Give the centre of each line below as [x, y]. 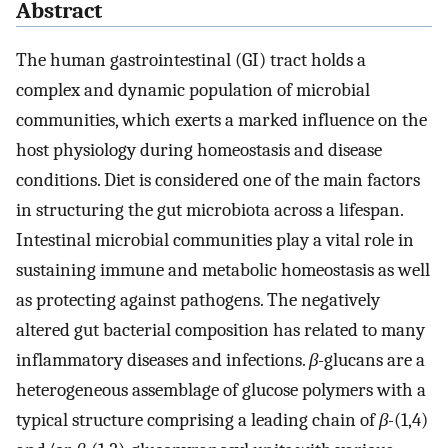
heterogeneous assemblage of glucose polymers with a [221, 390]
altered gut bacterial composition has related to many [220, 330]
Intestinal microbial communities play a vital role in [215, 240]
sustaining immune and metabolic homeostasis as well [223, 270]
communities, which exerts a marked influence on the [221, 120]
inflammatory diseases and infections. [162, 360]
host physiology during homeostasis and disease [199, 150]
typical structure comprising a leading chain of [197, 420]
